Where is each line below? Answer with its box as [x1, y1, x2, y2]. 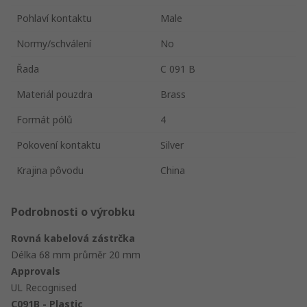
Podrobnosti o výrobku [11, 204, 135, 219]
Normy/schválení [16, 36, 91, 50]
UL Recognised [11, 280, 77, 294]
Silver [160, 138, 184, 151]
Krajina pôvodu [16, 163, 84, 177]
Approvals [11, 264, 60, 278]
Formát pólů [16, 112, 73, 126]
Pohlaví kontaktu [16, 11, 92, 25]
